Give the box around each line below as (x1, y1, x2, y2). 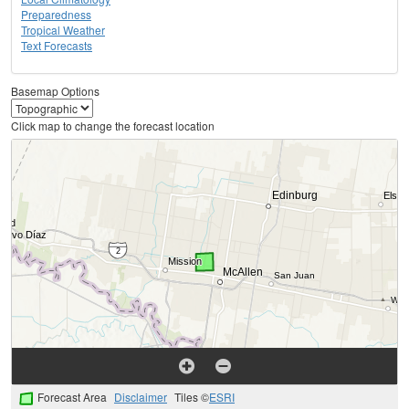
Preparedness (21, 6, 91, 23)
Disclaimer (114, 389, 167, 405)
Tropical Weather (21, 22, 105, 38)
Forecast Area (37, 389, 107, 405)
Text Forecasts (21, 37, 92, 54)
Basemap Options (11, 83, 100, 100)
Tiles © (174, 389, 209, 405)
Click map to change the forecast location (11, 118, 215, 134)
